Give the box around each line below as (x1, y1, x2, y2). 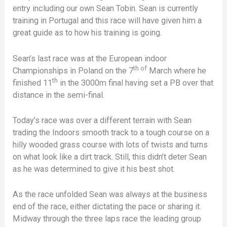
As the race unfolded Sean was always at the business (13, 190, 208, 200)
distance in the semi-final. (13, 90, 105, 100)
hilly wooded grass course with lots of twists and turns (13, 139, 208, 149)
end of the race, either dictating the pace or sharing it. (13, 202, 202, 212)
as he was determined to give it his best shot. (13, 164, 175, 174)
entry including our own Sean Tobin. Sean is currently (13, 4, 199, 14)
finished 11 (13, 78, 53, 88)
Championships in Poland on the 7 (13, 65, 134, 75)
